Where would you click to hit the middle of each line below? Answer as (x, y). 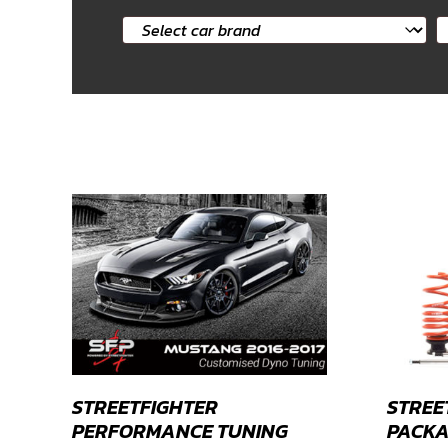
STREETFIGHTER (145, 406)
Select (144, 32)
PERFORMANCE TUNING (180, 430)
